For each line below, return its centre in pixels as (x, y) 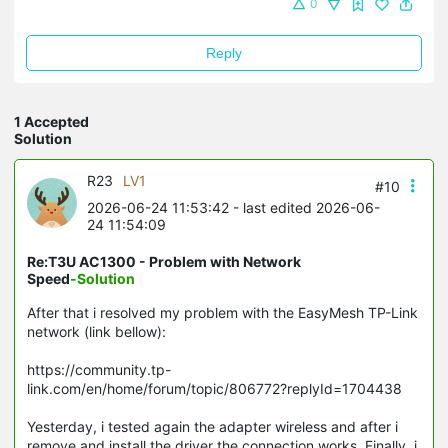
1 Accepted (51, 121)
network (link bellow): (96, 331)
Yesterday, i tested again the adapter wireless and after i (212, 426)
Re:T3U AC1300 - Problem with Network (164, 261)
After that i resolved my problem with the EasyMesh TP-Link (222, 312)
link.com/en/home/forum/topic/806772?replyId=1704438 (214, 388)
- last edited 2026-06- (304, 207)
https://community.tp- (99, 369)
